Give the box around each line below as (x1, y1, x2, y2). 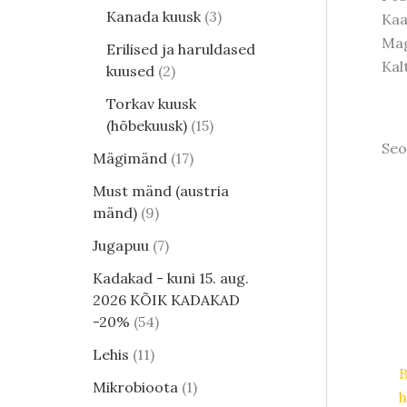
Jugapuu (93, 236, 149, 255)
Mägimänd (93, 149, 167, 168)
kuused (106, 62, 154, 81)
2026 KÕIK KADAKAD (93, 291, 240, 310)
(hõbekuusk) (106, 116, 187, 135)
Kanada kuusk (106, 7, 201, 26)
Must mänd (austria (93, 182, 229, 201)
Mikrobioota (93, 378, 178, 397)
